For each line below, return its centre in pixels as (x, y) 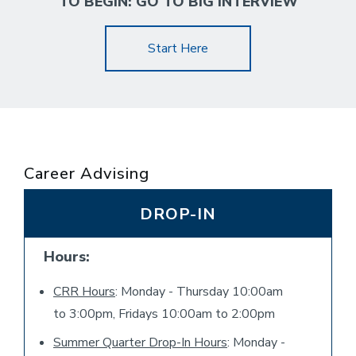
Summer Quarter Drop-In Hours (140, 342)
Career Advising (87, 173)
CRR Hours (84, 291)
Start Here (178, 48)
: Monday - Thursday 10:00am (199, 291)
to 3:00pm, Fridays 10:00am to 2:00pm (164, 313)
